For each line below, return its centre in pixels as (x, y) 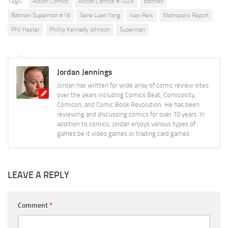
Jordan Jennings (85, 72)
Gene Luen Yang (100, 15)
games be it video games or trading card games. (124, 133)
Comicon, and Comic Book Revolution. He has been (128, 104)
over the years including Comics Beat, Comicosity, (126, 95)
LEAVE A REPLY (38, 175)
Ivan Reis (141, 15)
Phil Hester (25, 29)
